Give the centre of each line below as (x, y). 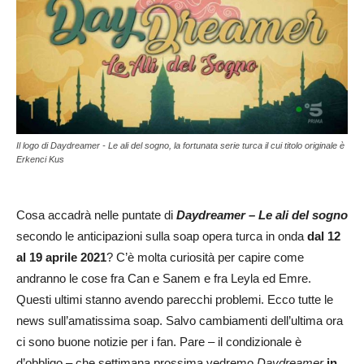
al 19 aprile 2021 (61, 258)
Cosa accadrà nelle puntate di (96, 215)
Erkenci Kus (40, 160)
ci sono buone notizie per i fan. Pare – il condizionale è (159, 342)
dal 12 (324, 236)
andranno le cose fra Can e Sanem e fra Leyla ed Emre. (164, 279)
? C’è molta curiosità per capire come (205, 258)
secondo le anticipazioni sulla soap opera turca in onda (162, 236)
